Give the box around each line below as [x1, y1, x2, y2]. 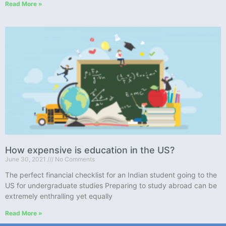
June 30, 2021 [5, 155, 47, 163]
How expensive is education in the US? [5, 144, 175, 155]
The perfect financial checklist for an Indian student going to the [5, 170, 217, 179]
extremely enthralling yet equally [5, 191, 112, 200]
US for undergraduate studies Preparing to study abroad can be [5, 181, 217, 190]
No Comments [53, 155, 95, 163]
